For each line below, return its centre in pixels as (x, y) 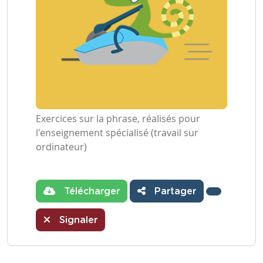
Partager (174, 191)
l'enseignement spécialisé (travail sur (117, 133)
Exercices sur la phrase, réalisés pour (118, 119)
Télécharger (90, 191)
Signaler (77, 220)
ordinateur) (61, 147)
